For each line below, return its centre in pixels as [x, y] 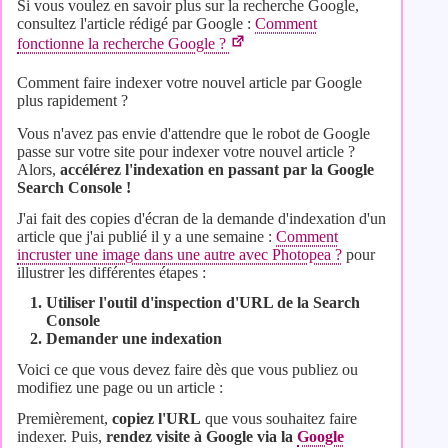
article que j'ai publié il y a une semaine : [146, 236]
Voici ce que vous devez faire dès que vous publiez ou [187, 370]
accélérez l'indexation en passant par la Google [217, 169]
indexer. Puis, [61, 437]
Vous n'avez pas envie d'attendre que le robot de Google [193, 133]
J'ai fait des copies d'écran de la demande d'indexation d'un [201, 218]
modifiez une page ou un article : [120, 388]
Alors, [38, 169]
